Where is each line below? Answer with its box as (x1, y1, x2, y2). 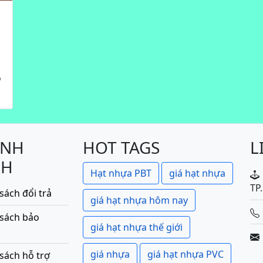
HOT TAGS (83, 136, 160, 159)
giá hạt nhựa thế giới (90, 221, 183, 234)
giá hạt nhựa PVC (147, 248, 224, 261)
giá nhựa (90, 248, 130, 261)
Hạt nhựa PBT (90, 167, 151, 180)
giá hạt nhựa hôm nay (90, 194, 188, 207)
